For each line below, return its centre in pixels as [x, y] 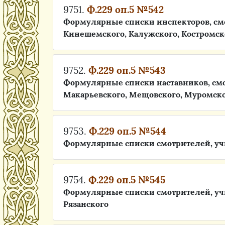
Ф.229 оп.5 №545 [127, 180]
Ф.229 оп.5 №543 [127, 70]
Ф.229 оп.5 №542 [125, 10]
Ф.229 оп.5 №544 [128, 131]
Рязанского [86, 204]
